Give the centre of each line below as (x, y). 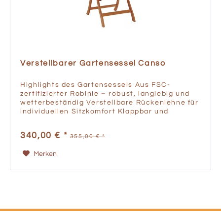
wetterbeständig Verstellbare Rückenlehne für (110, 102)
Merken (45, 154)
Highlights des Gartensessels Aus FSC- (95, 85)
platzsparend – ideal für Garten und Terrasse (106, 120)
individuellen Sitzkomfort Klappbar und (94, 111)
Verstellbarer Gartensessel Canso (93, 63)
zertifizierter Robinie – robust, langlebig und (105, 93)
